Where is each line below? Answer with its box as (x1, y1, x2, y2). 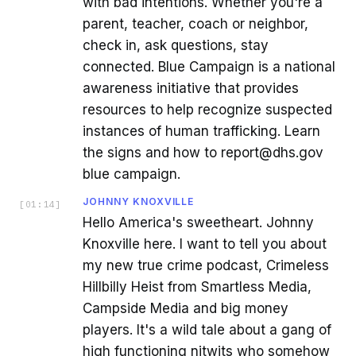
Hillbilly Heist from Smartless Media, (83, 278, 311, 295)
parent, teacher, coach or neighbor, (83, 15, 308, 32)
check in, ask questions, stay (83, 37, 269, 53)
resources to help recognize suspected (83, 101, 332, 118)
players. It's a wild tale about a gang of (83, 321, 331, 338)
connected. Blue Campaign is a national (83, 58, 335, 75)
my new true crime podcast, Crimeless (83, 257, 329, 273)
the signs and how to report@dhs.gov (83, 144, 323, 161)
